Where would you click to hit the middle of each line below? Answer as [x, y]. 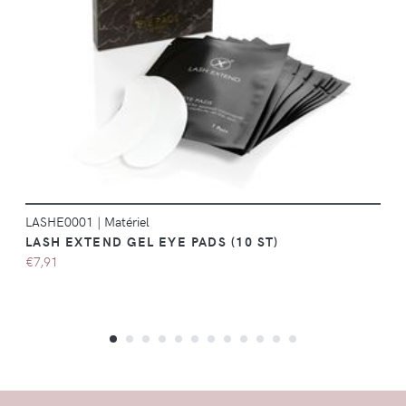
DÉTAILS [233, 22]
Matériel [126, 221]
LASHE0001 [61, 221]
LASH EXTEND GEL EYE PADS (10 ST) [152, 241]
